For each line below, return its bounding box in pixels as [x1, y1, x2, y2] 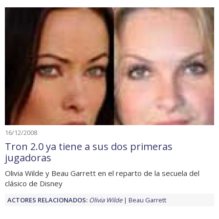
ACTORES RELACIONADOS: [7, 196, 88, 204]
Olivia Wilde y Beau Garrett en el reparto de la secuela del [5, 168, 199, 178]
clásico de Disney [5, 178, 63, 188]
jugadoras [5, 151, 51, 164]
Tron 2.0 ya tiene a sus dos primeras [5, 140, 173, 153]
